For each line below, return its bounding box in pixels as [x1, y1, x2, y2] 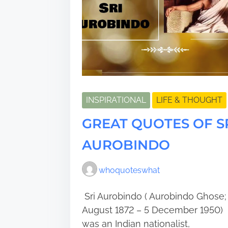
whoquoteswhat [98, 165, 160, 175]
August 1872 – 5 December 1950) [81, 205, 223, 215]
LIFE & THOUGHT [156, 95, 222, 105]
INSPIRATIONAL [85, 95, 146, 105]
